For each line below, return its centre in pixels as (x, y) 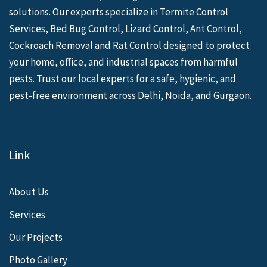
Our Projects (36, 237)
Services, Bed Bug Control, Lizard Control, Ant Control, (125, 28)
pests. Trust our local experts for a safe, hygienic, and (122, 78)
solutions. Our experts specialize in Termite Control (119, 12)
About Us (29, 192)
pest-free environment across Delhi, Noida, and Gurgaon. (130, 95)
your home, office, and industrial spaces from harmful (123, 62)
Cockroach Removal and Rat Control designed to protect (129, 45)
